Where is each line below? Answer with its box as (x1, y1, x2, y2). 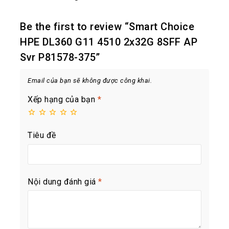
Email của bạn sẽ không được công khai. (28, 76, 152, 84)
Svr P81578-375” (20, 51, 100, 63)
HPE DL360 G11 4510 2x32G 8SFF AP (20, 35, 197, 48)
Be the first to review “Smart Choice (20, 20, 194, 33)
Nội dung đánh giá (28, 176, 98, 187)
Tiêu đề (28, 130, 56, 141)
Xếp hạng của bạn (28, 94, 98, 104)
